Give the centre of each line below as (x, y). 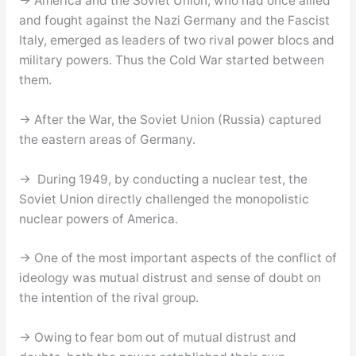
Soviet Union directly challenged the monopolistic (164, 199)
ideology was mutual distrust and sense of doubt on (170, 278)
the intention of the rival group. (108, 298)
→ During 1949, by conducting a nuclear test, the (163, 179)
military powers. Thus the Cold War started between (171, 60)
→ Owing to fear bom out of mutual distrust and (157, 338)
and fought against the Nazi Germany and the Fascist (174, 20)
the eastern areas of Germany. (107, 139)
